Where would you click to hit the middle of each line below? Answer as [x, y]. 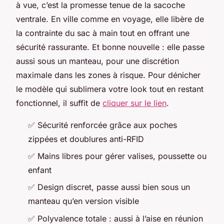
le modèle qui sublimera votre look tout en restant [110, 89]
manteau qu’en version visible [83, 201]
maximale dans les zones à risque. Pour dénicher [108, 75]
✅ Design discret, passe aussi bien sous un [109, 187]
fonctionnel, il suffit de [59, 103]
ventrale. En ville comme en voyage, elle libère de [110, 19]
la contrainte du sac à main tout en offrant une [103, 33]
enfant [40, 170]
